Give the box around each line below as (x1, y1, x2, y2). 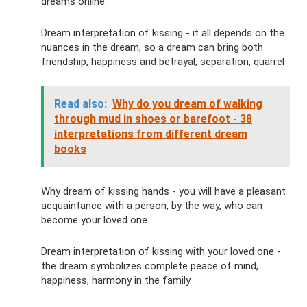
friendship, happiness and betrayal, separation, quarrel (41, 56, 284, 68)
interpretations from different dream (54, 127, 247, 140)
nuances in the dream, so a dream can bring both (41, 41, 263, 53)
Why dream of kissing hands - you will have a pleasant (41, 185, 286, 197)
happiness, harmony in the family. (41, 274, 192, 286)
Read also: (54, 97, 107, 110)
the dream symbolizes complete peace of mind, (41, 260, 258, 272)
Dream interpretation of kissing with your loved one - (41, 245, 281, 258)
